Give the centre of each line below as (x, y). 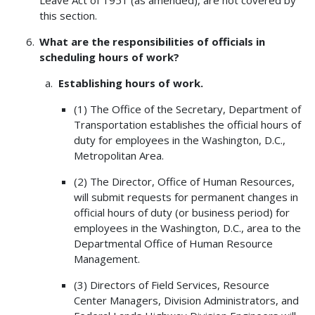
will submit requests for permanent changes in (186, 197)
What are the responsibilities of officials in (153, 42)
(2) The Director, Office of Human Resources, (184, 182)
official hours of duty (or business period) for (182, 213)
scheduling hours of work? (110, 57)
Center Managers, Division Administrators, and (186, 301)
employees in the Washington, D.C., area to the (187, 228)
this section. (69, 16)
